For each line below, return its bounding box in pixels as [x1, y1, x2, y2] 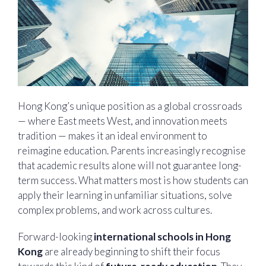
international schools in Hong [94, 230, 231, 243]
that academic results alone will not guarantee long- [18, 159, 242, 172]
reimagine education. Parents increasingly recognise [18, 144, 246, 157]
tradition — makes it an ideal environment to [18, 129, 207, 142]
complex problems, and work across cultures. [18, 203, 214, 216]
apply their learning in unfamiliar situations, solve [18, 188, 232, 201]
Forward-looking [18, 230, 94, 243]
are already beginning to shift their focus [43, 245, 220, 258]
